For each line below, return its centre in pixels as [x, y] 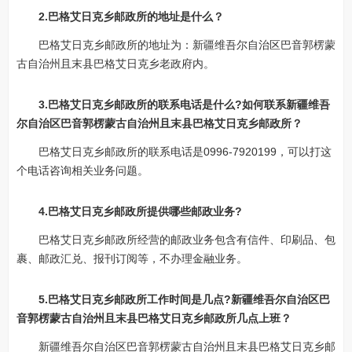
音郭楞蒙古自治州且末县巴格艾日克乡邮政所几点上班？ [154, 318]
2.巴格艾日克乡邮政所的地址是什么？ [131, 16]
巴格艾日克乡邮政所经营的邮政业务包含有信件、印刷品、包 [187, 240]
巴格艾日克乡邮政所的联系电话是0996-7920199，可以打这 [185, 152]
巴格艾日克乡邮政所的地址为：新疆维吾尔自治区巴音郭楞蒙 [187, 45]
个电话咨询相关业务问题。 [82, 170]
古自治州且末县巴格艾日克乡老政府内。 [115, 64]
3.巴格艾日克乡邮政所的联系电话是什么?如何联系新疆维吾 [184, 104]
